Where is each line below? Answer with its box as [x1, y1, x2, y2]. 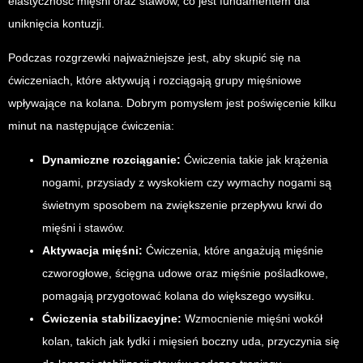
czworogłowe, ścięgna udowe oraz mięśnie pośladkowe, [42, 267, 328, 280]
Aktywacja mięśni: [42, 244, 143, 258]
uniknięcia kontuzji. [8, 17, 105, 31]
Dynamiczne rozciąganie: [42, 153, 181, 167]
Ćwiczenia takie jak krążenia [181, 153, 328, 167]
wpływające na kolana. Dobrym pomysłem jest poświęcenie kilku [8, 96, 336, 110]
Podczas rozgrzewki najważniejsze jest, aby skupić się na [8, 51, 301, 65]
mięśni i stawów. [42, 221, 125, 235]
